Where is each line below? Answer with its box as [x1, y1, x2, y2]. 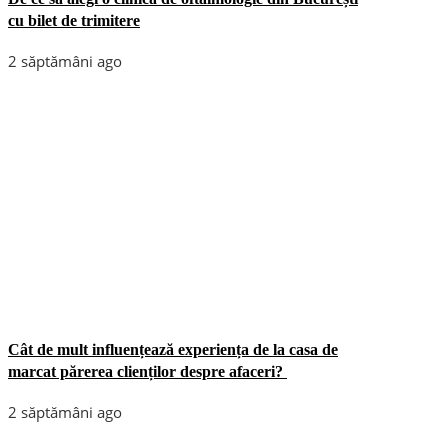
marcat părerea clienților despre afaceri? [8, 362, 287, 380]
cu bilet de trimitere [8, 11, 140, 29]
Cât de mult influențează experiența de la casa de [8, 340, 338, 358]
